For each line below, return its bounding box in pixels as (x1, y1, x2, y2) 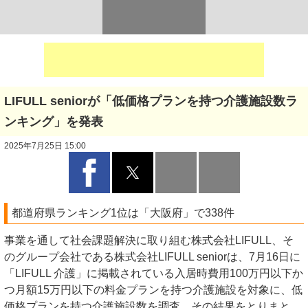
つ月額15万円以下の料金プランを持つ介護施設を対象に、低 (4, 284, 302, 296)
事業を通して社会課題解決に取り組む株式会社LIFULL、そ (4, 234, 294, 246)
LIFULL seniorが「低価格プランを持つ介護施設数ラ (4, 94, 298, 108)
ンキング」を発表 (4, 115, 103, 129)
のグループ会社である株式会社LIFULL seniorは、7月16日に (4, 251, 300, 263)
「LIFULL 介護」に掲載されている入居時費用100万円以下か (4, 267, 303, 279)
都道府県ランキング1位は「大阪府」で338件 (12, 207, 234, 219)
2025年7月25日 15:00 (4, 141, 86, 151)
